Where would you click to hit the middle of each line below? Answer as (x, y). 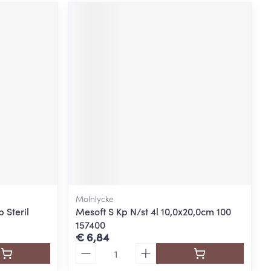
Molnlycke (95, 198)
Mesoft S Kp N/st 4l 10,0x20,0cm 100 (154, 211)
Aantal (90, 248)
